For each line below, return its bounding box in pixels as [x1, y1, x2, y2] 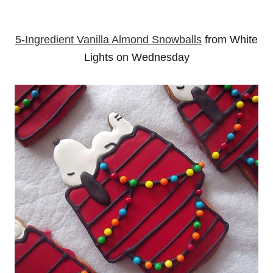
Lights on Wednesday [83, 51, 190, 63]
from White [202, 34, 258, 46]
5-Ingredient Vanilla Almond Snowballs [15, 34, 202, 46]
